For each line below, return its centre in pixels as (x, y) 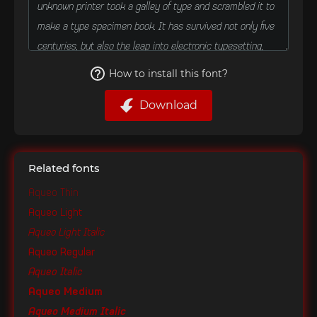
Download (168, 105)
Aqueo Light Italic (67, 231)
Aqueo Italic (56, 271)
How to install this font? (168, 74)
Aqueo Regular (62, 251)
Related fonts (64, 168)
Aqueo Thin (53, 191)
